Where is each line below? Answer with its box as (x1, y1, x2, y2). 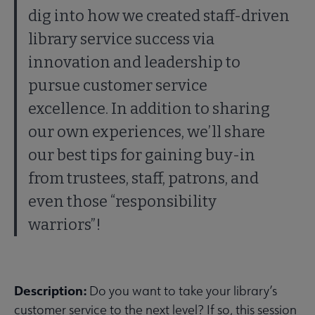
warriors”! (28, 215, 101, 235)
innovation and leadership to (28, 53, 240, 72)
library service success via (28, 30, 214, 49)
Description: (14, 282, 89, 300)
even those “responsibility (28, 192, 217, 212)
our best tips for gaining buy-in (28, 146, 255, 165)
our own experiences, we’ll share (28, 122, 265, 142)
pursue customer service (28, 76, 207, 96)
